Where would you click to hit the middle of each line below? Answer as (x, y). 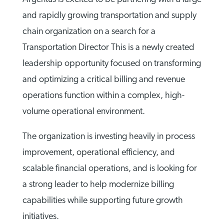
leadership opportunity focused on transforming (111, 64)
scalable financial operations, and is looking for (109, 169)
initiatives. (40, 217)
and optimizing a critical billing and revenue (103, 80)
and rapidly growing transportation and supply (109, 16)
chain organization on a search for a (89, 32)
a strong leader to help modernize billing (98, 185)
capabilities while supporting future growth (102, 201)
